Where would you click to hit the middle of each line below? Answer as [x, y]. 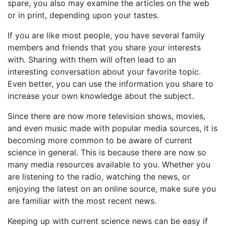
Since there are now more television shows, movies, [106, 116]
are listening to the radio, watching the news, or [99, 177]
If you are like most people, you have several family [106, 35]
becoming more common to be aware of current [100, 140]
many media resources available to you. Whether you [109, 164]
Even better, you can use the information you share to [110, 84]
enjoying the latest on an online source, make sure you [112, 189]
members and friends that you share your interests [104, 47]
